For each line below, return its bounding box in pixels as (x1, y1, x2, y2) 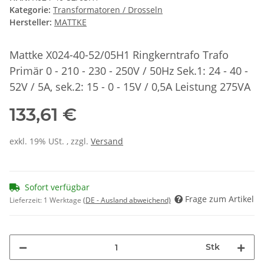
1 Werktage (44, 195, 83, 206)
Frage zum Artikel (185, 193, 254, 205)
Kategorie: (9, 4, 53, 16)
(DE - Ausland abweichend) (83, 195, 171, 206)
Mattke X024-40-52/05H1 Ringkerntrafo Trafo (9, 48, 229, 62)
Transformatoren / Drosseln (53, 4, 163, 16)
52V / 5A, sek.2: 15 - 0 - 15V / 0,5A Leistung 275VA (9, 80, 250, 94)
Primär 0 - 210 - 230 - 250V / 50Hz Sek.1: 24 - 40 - (9, 64, 248, 78)
